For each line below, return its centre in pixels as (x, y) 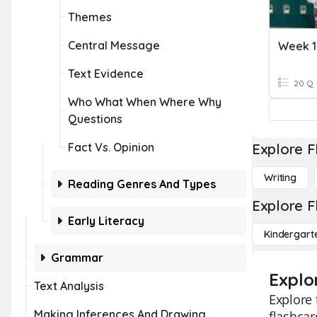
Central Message (114, 45)
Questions (95, 119)
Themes (90, 17)
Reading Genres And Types (142, 184)
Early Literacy (106, 221)
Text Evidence (106, 74)
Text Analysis (69, 286)
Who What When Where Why (145, 102)
